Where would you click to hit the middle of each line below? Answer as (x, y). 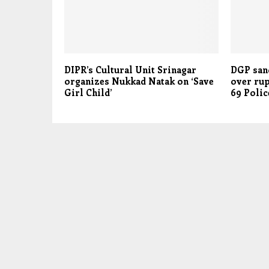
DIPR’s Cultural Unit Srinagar (130, 70)
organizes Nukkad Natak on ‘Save (139, 81)
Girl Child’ (88, 93)
